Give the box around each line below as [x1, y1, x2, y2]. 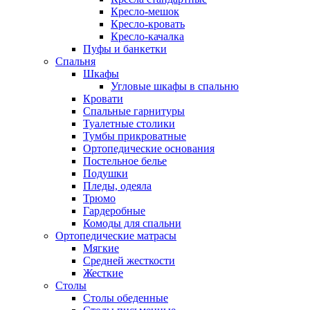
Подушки [83, 167, 128, 179]
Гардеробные [83, 205, 145, 217]
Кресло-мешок [111, 6, 179, 17]
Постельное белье [83, 155, 167, 167]
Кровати [83, 93, 123, 104]
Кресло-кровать [111, 18, 185, 30]
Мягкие [83, 242, 119, 254]
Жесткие [83, 267, 123, 279]
